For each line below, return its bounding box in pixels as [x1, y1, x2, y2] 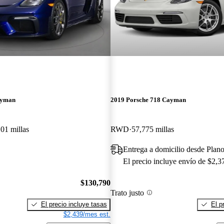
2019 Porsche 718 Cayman [110, 96, 186, 104]
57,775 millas [131, 125, 174, 134]
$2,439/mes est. [63, 210, 110, 218]
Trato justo [110, 188, 144, 197]
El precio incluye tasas [40, 200, 107, 208]
